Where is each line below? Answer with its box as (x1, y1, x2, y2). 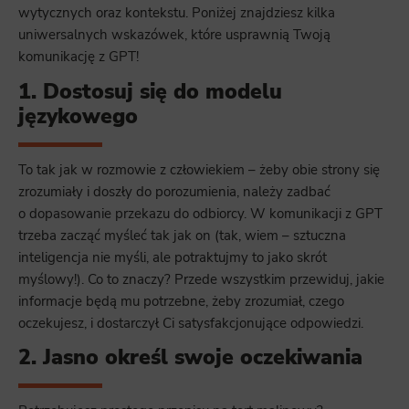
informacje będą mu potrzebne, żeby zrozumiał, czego (18, 291, 344, 310)
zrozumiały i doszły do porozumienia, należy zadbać (18, 182, 330, 201)
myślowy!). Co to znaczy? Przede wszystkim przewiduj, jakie (18, 269, 384, 288)
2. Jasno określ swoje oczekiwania (18, 343, 362, 372)
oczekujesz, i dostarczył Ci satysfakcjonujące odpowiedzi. (18, 313, 363, 332)
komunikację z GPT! (18, 47, 139, 67)
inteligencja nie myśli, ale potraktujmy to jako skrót (18, 247, 327, 267)
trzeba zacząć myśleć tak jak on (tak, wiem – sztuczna (18, 225, 346, 245)
